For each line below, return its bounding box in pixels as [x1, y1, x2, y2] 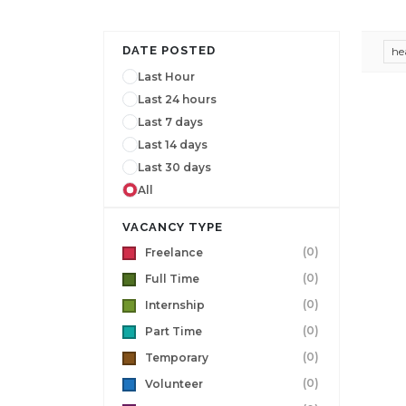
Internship [145, 298, 205, 312]
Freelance [145, 246, 203, 259]
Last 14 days [138, 137, 208, 151]
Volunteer [145, 377, 203, 391]
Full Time [145, 272, 199, 285]
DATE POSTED [122, 43, 216, 57]
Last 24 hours [138, 92, 217, 106]
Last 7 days [138, 114, 203, 129]
